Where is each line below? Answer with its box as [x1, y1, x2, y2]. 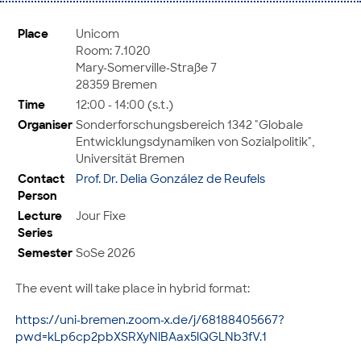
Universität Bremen [76, 150, 185, 166]
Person [18, 187, 57, 203]
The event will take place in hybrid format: [15, 280, 250, 296]
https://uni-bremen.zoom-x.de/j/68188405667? [15, 312, 284, 327]
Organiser [18, 116, 73, 132]
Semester [18, 244, 73, 260]
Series [18, 224, 52, 240]
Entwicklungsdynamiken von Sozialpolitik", [76, 133, 314, 149]
